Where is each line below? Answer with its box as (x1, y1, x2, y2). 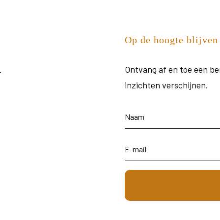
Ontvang (124, 64, 159, 75)
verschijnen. (162, 80, 208, 91)
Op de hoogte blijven (124, 34, 218, 46)
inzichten (124, 80, 162, 91)
